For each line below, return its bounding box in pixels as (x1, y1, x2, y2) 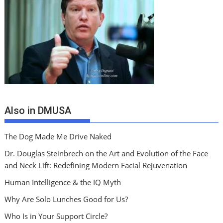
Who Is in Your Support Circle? (4, 211, 108, 221)
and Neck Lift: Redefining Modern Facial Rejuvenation (4, 160, 188, 170)
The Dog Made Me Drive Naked (4, 131, 112, 141)
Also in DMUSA (4, 104, 72, 116)
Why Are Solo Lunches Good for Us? (4, 194, 128, 204)
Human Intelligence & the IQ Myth (4, 177, 121, 187)
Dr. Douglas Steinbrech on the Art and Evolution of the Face (4, 148, 209, 158)
